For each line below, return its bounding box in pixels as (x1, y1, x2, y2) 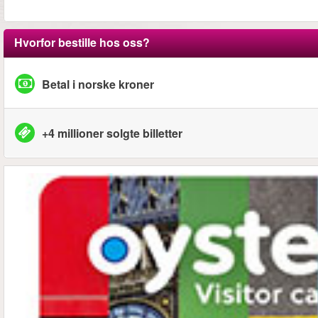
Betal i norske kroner (42, 75, 154, 92)
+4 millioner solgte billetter (42, 124, 182, 141)
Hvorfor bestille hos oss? (14, 34, 150, 50)
